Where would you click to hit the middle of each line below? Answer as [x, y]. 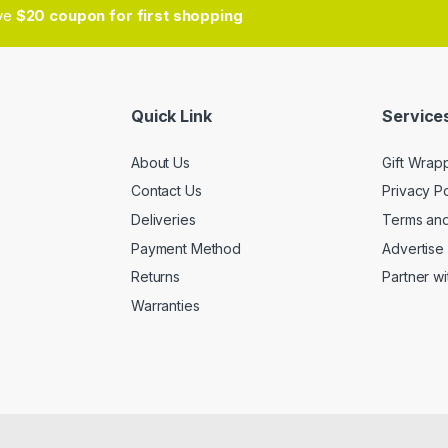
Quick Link [171, 116]
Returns [156, 277]
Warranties [165, 305]
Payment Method [186, 248]
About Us [160, 162]
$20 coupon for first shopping [129, 15]
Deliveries [163, 219]
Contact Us [166, 191]
